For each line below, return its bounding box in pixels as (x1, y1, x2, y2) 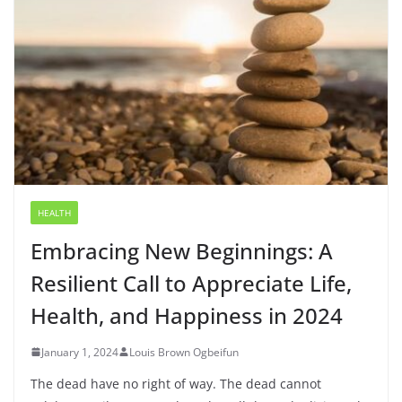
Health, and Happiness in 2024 (31, 300, 343, 330)
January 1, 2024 (41, 344, 118, 360)
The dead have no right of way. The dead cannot (31, 374, 321, 392)
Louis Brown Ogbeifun (129, 344, 239, 360)
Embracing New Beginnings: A (31, 235, 333, 266)
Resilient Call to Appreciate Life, (31, 267, 352, 298)
